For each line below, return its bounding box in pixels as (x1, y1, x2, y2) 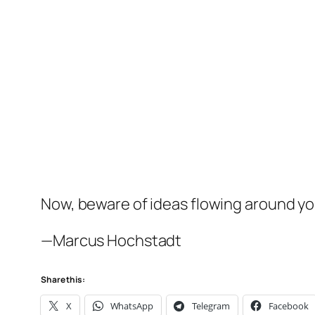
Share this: (41, 274, 85, 286)
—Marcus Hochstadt (41, 230, 182, 252)
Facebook (268, 300, 309, 313)
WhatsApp (110, 300, 153, 313)
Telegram (191, 300, 230, 313)
